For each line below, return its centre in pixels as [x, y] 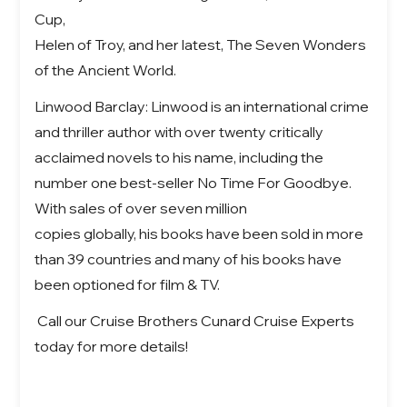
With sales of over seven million [141, 208]
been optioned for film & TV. [128, 284]
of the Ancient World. [106, 69]
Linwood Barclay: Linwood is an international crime [202, 106]
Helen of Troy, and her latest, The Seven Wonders [201, 44]
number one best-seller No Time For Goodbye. [194, 182]
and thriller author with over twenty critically [179, 131]
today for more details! [112, 346]
